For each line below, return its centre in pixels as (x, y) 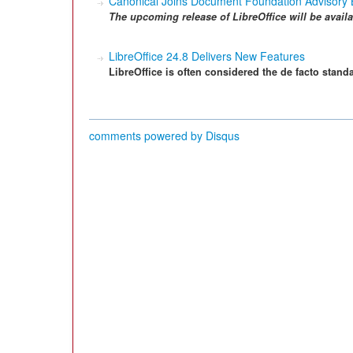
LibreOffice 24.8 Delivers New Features (207, 56)
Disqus (223, 136)
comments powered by (147, 136)
